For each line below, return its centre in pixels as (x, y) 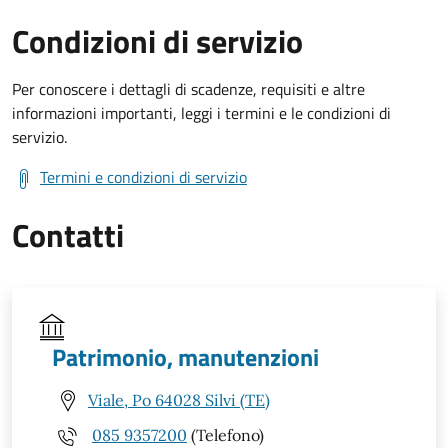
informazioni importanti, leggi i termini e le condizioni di (201, 112)
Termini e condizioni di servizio (143, 176)
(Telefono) (225, 435)
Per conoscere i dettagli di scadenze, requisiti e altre (188, 88)
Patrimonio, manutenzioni (185, 356)
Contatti (68, 234)
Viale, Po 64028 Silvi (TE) (179, 400)
